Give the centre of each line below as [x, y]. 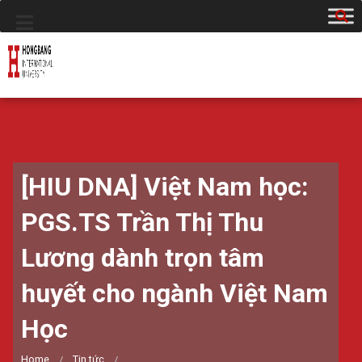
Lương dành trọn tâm [143, 258]
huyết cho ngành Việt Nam [175, 293]
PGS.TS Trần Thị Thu [142, 222]
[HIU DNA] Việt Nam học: [165, 187]
